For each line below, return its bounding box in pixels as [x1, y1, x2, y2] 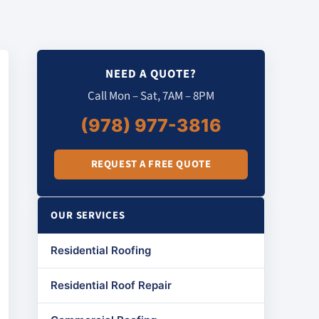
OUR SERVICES [51, 208, 125, 223]
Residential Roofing [51, 244, 151, 257]
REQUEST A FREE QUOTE [90, 157, 211, 172]
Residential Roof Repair [51, 278, 172, 292]
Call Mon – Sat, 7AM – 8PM [88, 88, 214, 105]
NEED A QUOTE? [105, 66, 197, 83]
